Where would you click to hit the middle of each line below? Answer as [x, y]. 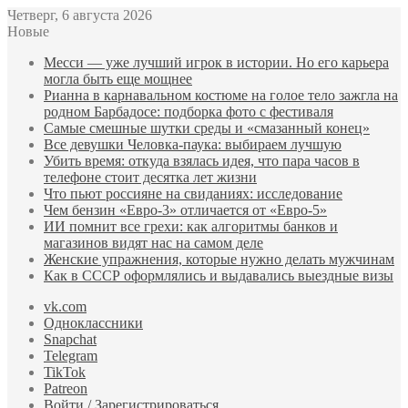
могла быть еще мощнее [118, 79]
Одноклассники [93, 323]
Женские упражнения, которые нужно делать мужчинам [219, 259]
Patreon [66, 388]
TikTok [65, 372]
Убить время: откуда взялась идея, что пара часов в [202, 161]
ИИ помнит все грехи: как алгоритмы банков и [191, 226]
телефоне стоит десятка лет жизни [150, 177]
